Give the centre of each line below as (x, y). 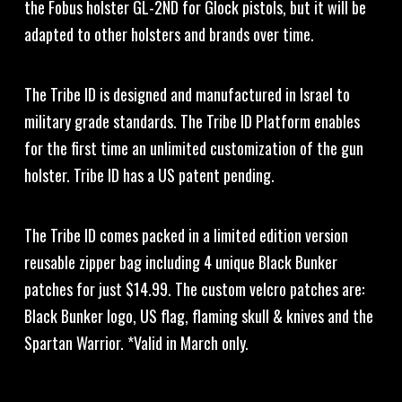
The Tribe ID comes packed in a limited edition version (186, 235)
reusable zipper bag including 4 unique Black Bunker (180, 262)
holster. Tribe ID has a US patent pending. (149, 175)
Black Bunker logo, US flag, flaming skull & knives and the (198, 316)
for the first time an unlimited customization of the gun (193, 148)
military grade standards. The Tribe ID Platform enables (192, 121)
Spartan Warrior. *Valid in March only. (136, 343)
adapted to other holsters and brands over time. (169, 34)
